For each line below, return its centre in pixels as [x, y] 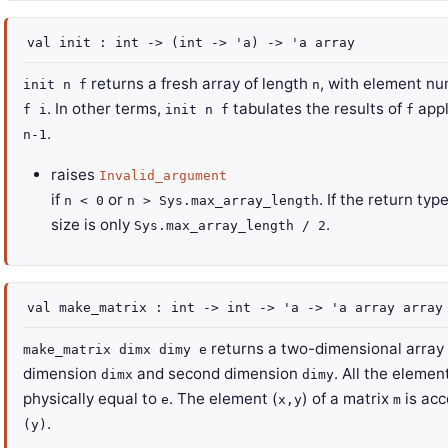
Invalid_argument [163, 175]
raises [73, 174]
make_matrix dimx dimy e [115, 349]
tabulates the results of [317, 108]
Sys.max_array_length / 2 [230, 225]
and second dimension [217, 373]
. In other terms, [106, 108]
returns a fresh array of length [199, 83]
